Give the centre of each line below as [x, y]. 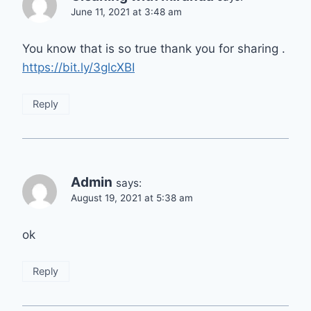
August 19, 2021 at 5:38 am [132, 198]
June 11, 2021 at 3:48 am [126, 12]
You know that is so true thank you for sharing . [154, 49]
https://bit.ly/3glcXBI [78, 68]
